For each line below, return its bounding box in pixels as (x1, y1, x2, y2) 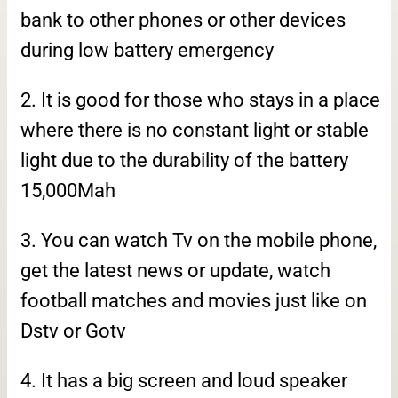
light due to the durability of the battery (20, 149, 348, 172)
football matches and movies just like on (20, 290, 367, 313)
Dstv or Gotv (20, 320, 131, 343)
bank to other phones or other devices (20, 9, 346, 32)
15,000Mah (20, 179, 120, 203)
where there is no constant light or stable (20, 119, 369, 142)
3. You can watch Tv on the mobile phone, (20, 229, 377, 252)
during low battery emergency (20, 39, 274, 62)
